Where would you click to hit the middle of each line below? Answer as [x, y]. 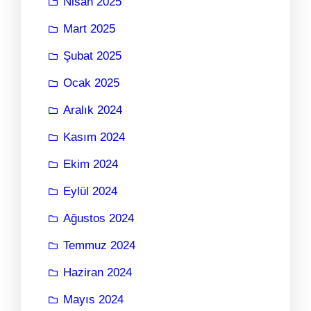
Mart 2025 [89, 29]
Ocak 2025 [91, 83]
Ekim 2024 [91, 164]
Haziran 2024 [98, 272]
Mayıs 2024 [93, 300]
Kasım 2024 [94, 137]
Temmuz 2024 [99, 245]
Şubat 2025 [92, 56]
